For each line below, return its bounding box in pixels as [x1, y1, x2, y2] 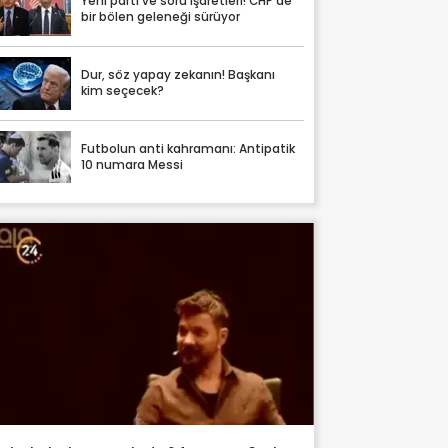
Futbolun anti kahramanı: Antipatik [81, 140, 296, 157]
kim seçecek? [81, 83, 165, 100]
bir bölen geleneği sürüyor [81, 9, 241, 26]
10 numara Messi [81, 156, 184, 173]
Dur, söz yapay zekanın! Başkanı [81, 67, 276, 84]
